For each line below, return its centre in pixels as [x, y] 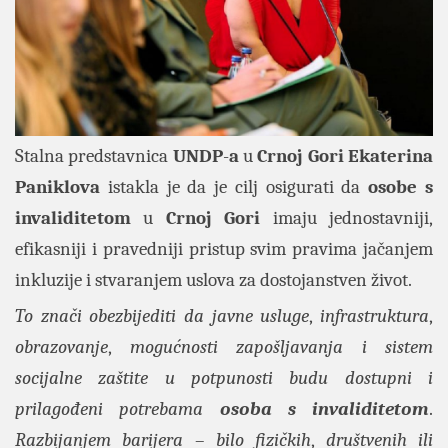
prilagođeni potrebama [117, 408]
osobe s [401, 186]
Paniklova [57, 186]
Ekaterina [391, 155]
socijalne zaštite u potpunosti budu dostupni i [224, 377]
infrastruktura [375, 315]
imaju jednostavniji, [347, 217]
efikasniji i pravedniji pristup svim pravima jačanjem [224, 248]
